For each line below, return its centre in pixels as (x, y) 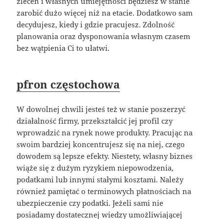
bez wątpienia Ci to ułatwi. (63, 48)
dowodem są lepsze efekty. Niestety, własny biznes (105, 156)
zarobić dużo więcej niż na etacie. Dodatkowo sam (105, 13)
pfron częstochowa (68, 84)
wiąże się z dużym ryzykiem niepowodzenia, (95, 168)
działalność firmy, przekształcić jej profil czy (95, 121)
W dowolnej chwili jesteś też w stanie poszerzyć (101, 109)
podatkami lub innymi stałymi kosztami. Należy (100, 180)
